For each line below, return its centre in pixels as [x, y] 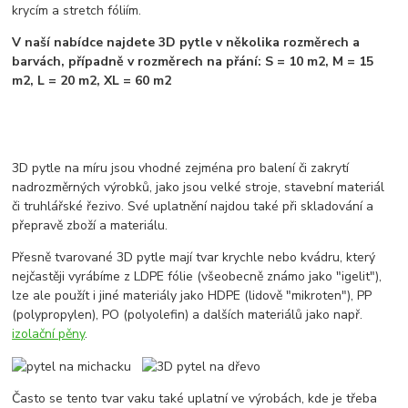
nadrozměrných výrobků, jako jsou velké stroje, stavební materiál [199, 187]
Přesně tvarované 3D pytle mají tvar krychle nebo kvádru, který [194, 257]
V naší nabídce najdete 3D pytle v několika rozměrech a [186, 42]
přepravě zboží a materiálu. [90, 225]
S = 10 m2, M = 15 [318, 61]
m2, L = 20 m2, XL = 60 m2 [92, 80]
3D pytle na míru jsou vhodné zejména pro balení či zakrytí [181, 168]
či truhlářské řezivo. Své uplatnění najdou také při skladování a [193, 206]
